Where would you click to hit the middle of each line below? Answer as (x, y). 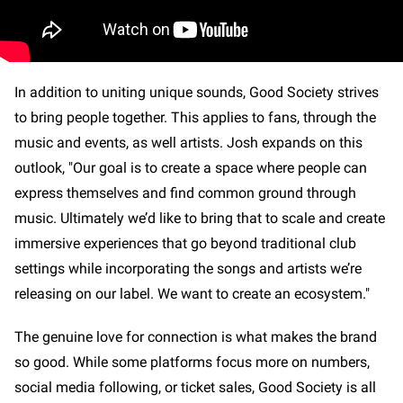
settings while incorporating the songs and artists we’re (188, 269)
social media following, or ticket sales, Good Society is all (195, 388)
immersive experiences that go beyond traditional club (185, 244)
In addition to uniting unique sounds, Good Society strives (197, 93)
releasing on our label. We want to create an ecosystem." (192, 294)
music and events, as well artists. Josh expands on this (188, 143)
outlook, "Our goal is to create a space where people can (191, 168)
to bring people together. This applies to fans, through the (195, 118)
